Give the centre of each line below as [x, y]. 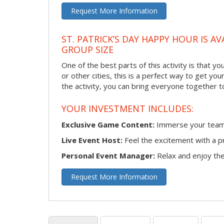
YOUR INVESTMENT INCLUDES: [127, 108]
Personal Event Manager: [108, 155]
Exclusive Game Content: [108, 124]
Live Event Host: [92, 140]
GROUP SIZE [87, 49]
